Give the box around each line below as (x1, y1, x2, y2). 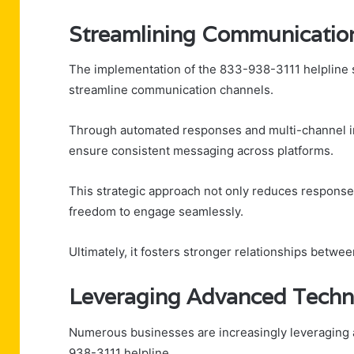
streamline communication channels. (69, 82, 273, 98)
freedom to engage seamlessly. (69, 204, 243, 220)
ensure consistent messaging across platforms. (69, 143, 333, 159)
